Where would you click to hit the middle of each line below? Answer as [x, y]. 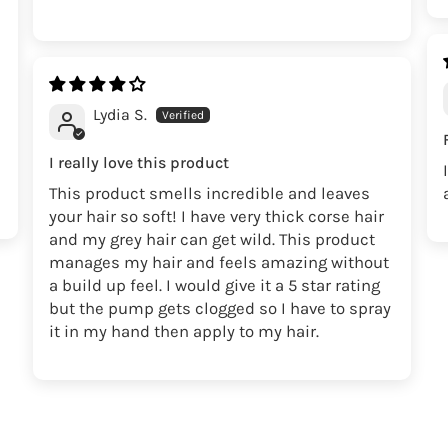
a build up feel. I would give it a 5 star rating [214, 285]
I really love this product [139, 162]
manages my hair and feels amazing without [219, 262]
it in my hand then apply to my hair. [184, 331]
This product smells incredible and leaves [209, 193]
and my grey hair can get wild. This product [212, 239]
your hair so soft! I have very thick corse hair [216, 216]
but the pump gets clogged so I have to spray [220, 308]
